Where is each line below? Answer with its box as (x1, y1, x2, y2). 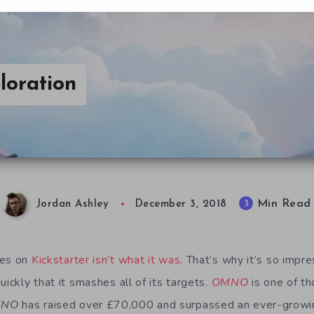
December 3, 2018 (135, 199, 227, 210)
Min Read (253, 198, 311, 210)
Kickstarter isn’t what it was (31, 252, 181, 268)
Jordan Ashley (36, 199, 109, 210)
